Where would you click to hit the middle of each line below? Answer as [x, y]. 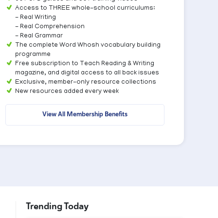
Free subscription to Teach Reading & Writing [85, 64]
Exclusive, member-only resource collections [86, 82]
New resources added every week [67, 92]
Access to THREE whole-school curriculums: [85, 9]
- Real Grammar [39, 36]
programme [33, 55]
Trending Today [57, 206]
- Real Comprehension [50, 27]
